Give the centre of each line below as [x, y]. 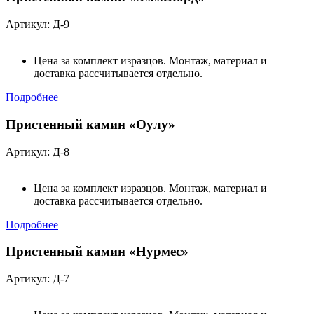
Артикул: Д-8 [37, 151]
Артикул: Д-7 [37, 278]
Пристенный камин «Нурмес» [97, 252]
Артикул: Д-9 [37, 25]
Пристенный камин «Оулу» [90, 124]
